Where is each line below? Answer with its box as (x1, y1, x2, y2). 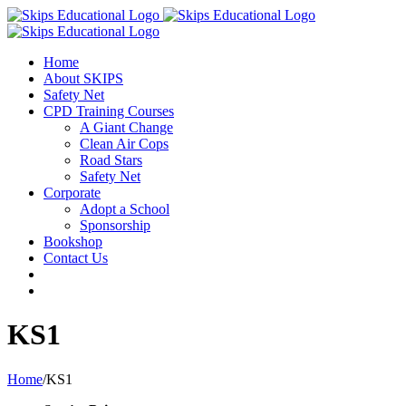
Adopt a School (80, 201, 169, 217)
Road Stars (80, 152, 142, 168)
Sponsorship (80, 217, 150, 233)
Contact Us (43, 250, 108, 266)
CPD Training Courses (43, 103, 174, 119)
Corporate (43, 185, 101, 200)
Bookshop (43, 234, 102, 249)
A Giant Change (80, 120, 173, 135)
